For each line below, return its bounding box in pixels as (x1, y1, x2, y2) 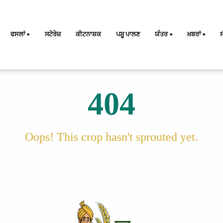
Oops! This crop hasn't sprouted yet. (25, 130, 198, 143)
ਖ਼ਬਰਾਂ (187, 30, 201, 38)
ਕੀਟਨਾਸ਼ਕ (76, 30, 101, 38)
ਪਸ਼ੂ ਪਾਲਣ (115, 30, 140, 38)
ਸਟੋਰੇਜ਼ (44, 30, 61, 38)
